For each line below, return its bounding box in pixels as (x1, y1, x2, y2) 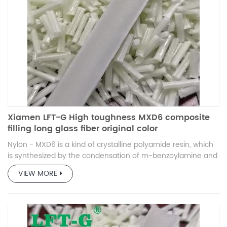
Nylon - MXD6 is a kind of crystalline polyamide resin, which (8, 138, 213, 150)
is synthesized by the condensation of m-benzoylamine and (8, 149, 217, 162)
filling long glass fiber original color (8, 122, 158, 135)
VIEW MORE (18, 167, 57, 179)
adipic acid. (8, 161, 47, 173)
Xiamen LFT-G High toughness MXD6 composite (8, 110, 210, 124)
